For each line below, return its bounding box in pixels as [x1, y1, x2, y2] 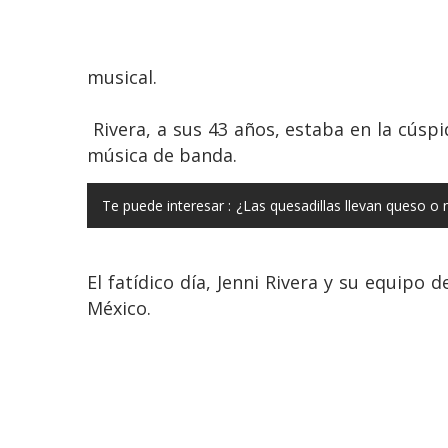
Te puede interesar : [102, 195, 231, 215]
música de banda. [87, 142, 237, 167]
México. [87, 295, 151, 320]
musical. [87, 64, 162, 89]
